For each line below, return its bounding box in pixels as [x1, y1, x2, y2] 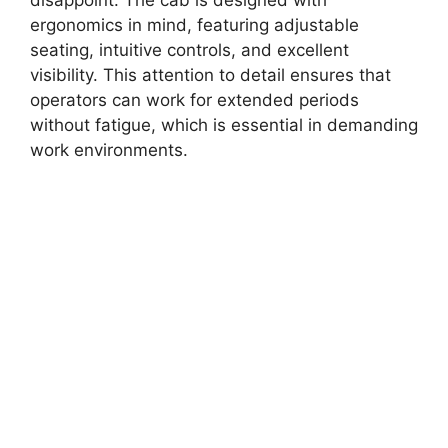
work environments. [30, 139, 188, 160]
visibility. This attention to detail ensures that [30, 64, 391, 85]
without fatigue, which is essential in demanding [30, 114, 418, 135]
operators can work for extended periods [30, 89, 359, 110]
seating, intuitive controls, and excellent [30, 39, 349, 60]
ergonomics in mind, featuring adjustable [30, 14, 359, 35]
